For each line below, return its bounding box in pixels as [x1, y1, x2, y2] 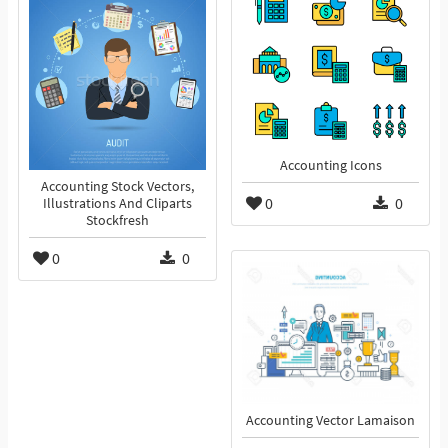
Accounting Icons [279, 157, 382, 175]
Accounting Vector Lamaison [246, 412, 415, 430]
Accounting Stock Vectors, [41, 178, 194, 196]
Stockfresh [86, 212, 149, 230]
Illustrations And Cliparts [43, 195, 192, 213]
